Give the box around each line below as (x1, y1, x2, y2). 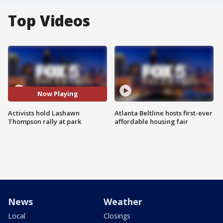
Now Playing (37, 89, 78, 99)
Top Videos (8, 10, 90, 31)
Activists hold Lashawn (8, 108, 80, 117)
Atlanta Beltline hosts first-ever (114, 108, 213, 117)
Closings (104, 211, 130, 221)
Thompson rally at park (8, 116, 81, 126)
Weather (104, 195, 142, 208)
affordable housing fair (114, 116, 188, 126)
